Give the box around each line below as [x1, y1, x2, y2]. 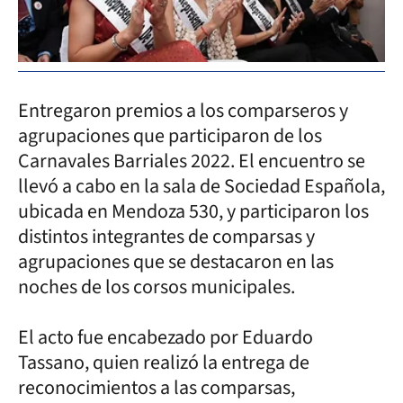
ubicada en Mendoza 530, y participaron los [18, 196, 369, 226]
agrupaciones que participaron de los [18, 121, 322, 150]
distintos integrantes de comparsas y [18, 221, 315, 251]
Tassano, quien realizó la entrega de [18, 347, 309, 377]
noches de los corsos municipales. [18, 272, 299, 301]
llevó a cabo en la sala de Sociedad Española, [18, 171, 385, 201]
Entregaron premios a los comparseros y [18, 95, 348, 125]
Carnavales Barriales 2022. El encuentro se [18, 146, 365, 175]
